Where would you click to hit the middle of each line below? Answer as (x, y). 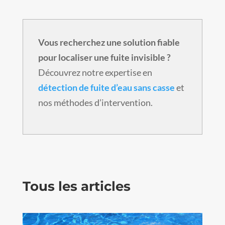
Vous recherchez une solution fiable (109, 42)
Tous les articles (76, 187)
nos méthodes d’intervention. (95, 103)
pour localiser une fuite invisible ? (104, 58)
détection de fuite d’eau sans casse (106, 88)
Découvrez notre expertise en (95, 73)
